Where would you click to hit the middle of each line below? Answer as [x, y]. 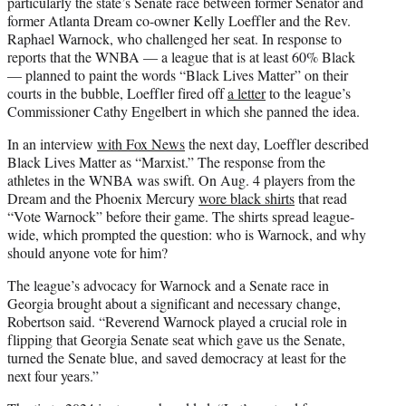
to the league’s [308, 92]
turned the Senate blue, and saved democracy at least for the [177, 357]
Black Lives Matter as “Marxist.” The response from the [166, 161]
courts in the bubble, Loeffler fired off [117, 92]
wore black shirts [246, 198]
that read [321, 198]
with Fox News [141, 143]
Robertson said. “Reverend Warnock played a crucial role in [177, 321]
